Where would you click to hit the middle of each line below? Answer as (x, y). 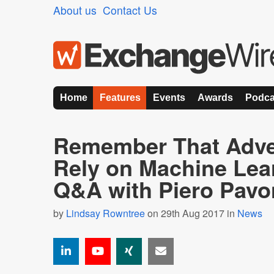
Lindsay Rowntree (106, 213)
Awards (215, 98)
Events (169, 98)
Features (120, 98)
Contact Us (130, 10)
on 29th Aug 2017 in (191, 213)
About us (75, 10)
